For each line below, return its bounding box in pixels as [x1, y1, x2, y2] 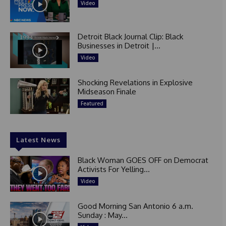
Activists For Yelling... [77, 164, 150, 174]
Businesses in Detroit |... [77, 41, 160, 51]
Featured [80, 100, 103, 107]
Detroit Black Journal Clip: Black [77, 32, 183, 42]
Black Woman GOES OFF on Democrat [77, 155, 208, 165]
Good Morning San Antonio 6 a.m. [77, 201, 193, 211]
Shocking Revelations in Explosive [77, 78, 193, 88]
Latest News [16, 135, 61, 144]
